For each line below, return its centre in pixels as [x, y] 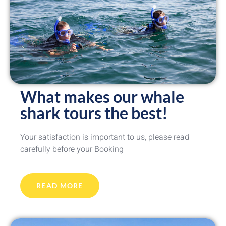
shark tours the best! [94, 113]
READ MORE [60, 185]
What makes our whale [102, 97]
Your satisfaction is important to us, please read [105, 137]
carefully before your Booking [72, 150]
